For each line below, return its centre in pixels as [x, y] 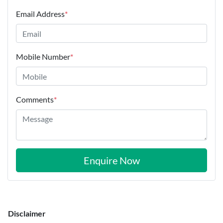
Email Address [40, 14]
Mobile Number [43, 57]
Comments [35, 100]
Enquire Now [111, 161]
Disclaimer [27, 214]
